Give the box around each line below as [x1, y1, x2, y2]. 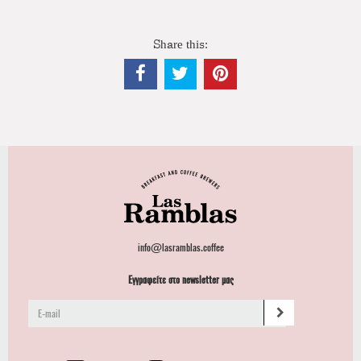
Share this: [152, 36, 208, 52]
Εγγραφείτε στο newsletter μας [127, 271, 234, 287]
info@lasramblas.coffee [137, 239, 224, 255]
